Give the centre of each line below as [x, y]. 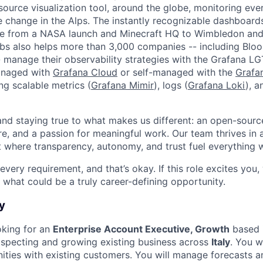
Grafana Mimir [122, 85]
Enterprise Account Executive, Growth [141, 229]
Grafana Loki [217, 85]
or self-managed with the [176, 72]
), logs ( [171, 85]
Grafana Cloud [85, 72]
